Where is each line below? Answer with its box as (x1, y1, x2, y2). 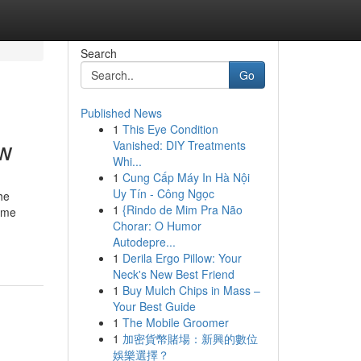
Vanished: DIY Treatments (112, 137, 246, 153)
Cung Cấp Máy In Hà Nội (122, 169, 250, 185)
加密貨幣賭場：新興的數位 (122, 330, 258, 346)
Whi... (112, 153, 142, 169)
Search (80, 45, 117, 61)
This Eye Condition (122, 121, 218, 137)
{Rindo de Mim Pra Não (122, 201, 243, 218)
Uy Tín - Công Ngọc (112, 185, 214, 201)
